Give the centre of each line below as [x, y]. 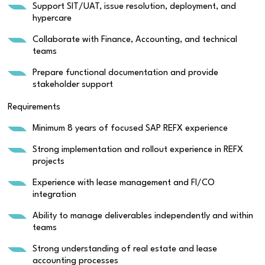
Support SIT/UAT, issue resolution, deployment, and [134, 7]
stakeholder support [73, 85]
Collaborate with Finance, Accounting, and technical [135, 40]
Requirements [34, 108]
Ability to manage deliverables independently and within [143, 216]
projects [49, 162]
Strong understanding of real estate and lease [125, 250]
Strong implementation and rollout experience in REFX [138, 150]
